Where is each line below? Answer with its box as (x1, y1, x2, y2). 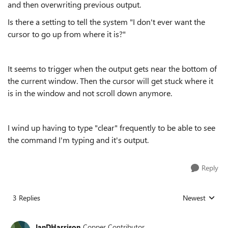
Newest (183, 193, 206, 203)
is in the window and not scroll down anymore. (8, 88, 172, 98)
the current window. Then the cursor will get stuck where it (8, 75, 213, 86)
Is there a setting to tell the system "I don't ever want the (8, 16, 205, 27)
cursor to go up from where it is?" (8, 28, 126, 39)
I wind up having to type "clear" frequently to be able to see (8, 122, 215, 133)
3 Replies (13, 193, 40, 203)
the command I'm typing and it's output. (8, 134, 149, 145)
